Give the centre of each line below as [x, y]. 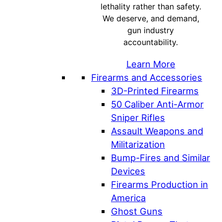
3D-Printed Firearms [155, 90]
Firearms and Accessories [147, 77]
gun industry [151, 30]
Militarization [138, 144]
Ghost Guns [137, 211]
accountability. [151, 42]
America [128, 197]
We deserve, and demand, [151, 19]
